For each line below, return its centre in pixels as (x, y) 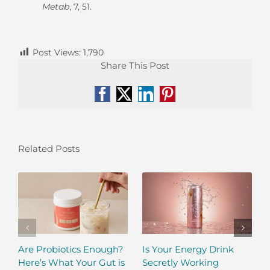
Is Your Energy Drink (188, 249)
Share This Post (135, 66)
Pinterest (192, 100)
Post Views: (57, 52)
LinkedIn (172, 100)
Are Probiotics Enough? (71, 249)
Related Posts (49, 148)
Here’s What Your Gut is (71, 262)
